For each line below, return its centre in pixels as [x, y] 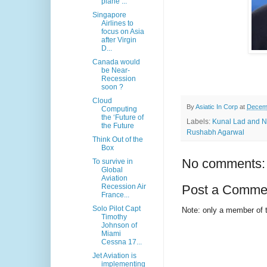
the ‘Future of [122, 118]
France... [115, 195]
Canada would [116, 62]
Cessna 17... [121, 242]
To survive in [112, 162]
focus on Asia [122, 32]
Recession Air [123, 187]
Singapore [109, 15]
